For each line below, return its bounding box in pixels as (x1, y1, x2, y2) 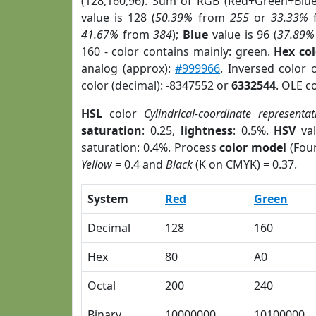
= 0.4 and (112, 157, 166, 172)
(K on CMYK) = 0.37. (193, 157, 297, 172)
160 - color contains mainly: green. (81, 44, 274, 59)
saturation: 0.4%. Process (81, 140, 220, 155)
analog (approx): (81, 61, 176, 76)
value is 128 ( (81, 10, 156, 25)
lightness (180, 123, 233, 138)
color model (219, 140, 287, 155)
